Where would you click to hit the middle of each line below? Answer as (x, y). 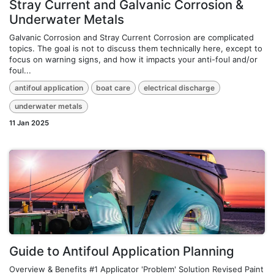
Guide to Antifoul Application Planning (122, 251)
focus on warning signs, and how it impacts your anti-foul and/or (133, 60)
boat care (113, 87)
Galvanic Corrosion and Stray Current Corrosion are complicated (131, 38)
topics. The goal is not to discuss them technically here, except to (136, 49)
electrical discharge (179, 87)
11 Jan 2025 (29, 123)
